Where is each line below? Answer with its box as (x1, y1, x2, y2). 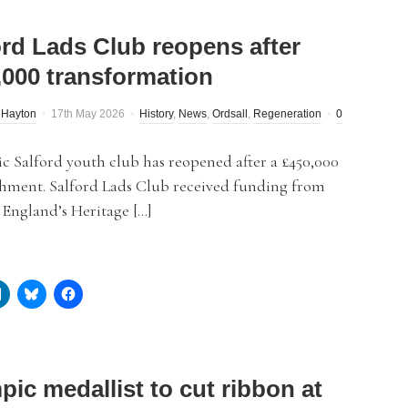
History (139, 107, 173, 120)
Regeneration (253, 107, 321, 120)
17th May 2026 (51, 107, 125, 120)
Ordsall (212, 107, 248, 120)
